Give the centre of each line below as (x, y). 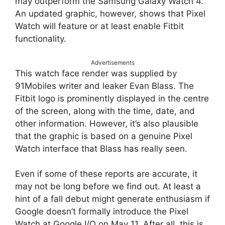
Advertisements (113, 62)
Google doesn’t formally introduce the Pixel (102, 212)
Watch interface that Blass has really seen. (101, 148)
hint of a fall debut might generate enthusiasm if (113, 199)
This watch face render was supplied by (96, 73)
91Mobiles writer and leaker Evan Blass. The (104, 86)
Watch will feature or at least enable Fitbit (99, 26)
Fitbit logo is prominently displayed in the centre (112, 98)
